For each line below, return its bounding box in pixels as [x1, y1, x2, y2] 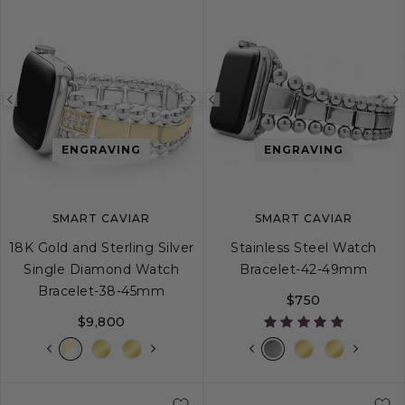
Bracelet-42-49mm [240, 261, 368, 278]
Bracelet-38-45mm [38, 283, 165, 300]
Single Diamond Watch [24, 261, 180, 278]
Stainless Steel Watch [231, 240, 377, 257]
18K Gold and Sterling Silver [8, 240, 194, 257]
